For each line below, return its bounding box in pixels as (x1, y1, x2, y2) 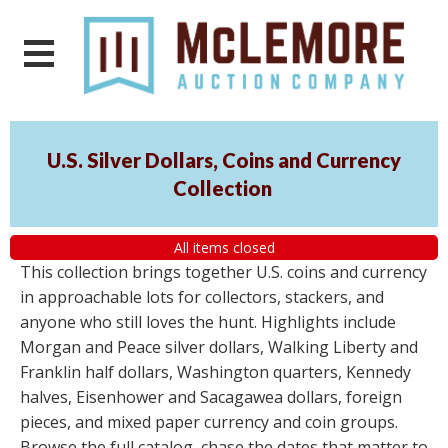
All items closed (173, 237, 275, 257)
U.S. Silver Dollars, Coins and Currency (47, 148, 401, 173)
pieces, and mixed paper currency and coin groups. (20, 411, 398, 434)
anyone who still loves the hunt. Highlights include (20, 311, 396, 334)
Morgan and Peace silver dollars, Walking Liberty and (20, 336, 418, 359)
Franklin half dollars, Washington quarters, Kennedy (20, 361, 411, 384)
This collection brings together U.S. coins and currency (20, 261, 427, 284)
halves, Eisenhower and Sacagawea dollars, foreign (20, 386, 402, 409)
